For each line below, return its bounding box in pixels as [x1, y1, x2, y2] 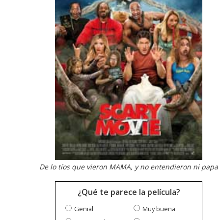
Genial [74, 204, 93, 214]
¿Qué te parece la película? [77, 187, 180, 198]
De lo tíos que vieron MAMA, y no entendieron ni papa [39, 162, 218, 172]
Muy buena [142, 204, 175, 214]
